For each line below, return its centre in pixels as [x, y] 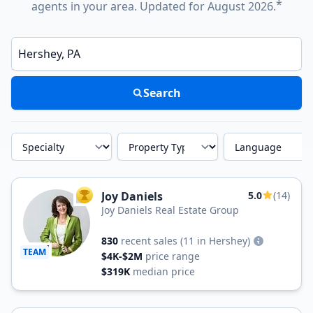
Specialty [28, 137]
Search [162, 93]
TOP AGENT [108, 198]
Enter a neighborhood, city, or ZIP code [91, 40]
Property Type [144, 137]
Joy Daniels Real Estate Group [170, 210]
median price [164, 271]
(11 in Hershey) [215, 241]
